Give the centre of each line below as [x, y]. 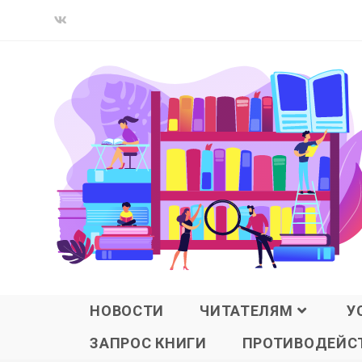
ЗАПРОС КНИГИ [148, 343]
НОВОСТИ [127, 311]
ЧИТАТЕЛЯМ [246, 311]
